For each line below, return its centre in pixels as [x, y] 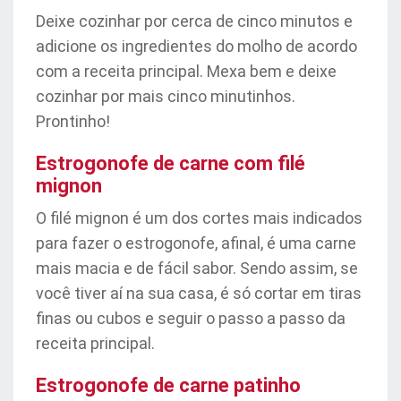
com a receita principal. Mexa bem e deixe [186, 71]
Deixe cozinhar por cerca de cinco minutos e [194, 21]
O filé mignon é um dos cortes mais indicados [199, 218]
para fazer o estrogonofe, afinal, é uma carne [196, 243]
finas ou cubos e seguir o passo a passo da [191, 318]
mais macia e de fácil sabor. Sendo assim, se [197, 268]
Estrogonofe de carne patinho [168, 385]
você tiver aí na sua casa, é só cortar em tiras [199, 293]
